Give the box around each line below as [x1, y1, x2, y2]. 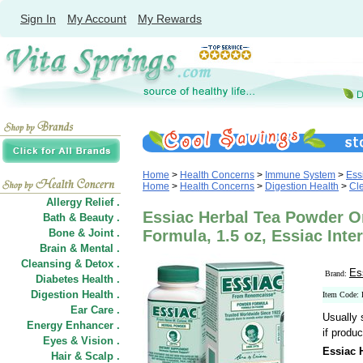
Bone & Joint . [49, 227, 120, 239]
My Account [67, 12, 126, 25]
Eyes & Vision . [43, 335, 120, 347]
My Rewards [138, 12, 202, 25]
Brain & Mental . [40, 242, 120, 254]
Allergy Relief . [46, 196, 120, 208]
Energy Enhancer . [27, 319, 120, 331]
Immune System [265, 169, 335, 181]
